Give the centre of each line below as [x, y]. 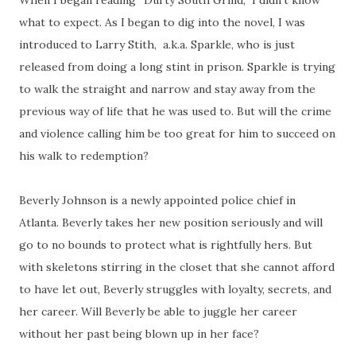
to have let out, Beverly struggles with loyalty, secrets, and [175, 289]
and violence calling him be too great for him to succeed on [177, 133]
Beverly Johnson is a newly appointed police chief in [157, 200]
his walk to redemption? [84, 156]
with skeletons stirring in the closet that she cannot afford [177, 267]
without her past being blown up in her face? [139, 334]
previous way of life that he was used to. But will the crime [175, 111]
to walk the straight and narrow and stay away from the [167, 89]
